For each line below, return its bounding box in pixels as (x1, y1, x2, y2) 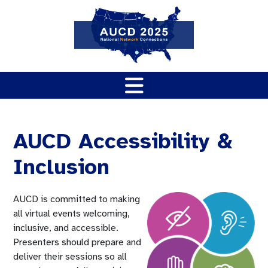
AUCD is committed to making (13, 193, 140, 205)
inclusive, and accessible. (13, 222, 118, 234)
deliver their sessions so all (13, 251, 127, 263)
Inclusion (13, 154, 109, 180)
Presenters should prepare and (13, 236, 141, 248)
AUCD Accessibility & (13, 128, 233, 154)
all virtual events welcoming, (13, 208, 130, 220)
